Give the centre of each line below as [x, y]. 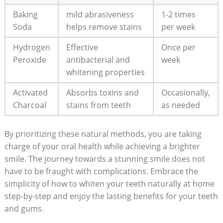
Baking [25, 14]
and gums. [24, 208]
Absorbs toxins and [102, 92]
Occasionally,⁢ [185, 92]
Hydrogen [31, 47]
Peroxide [29, 59]
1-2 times [178, 14]
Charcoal [29, 105]
